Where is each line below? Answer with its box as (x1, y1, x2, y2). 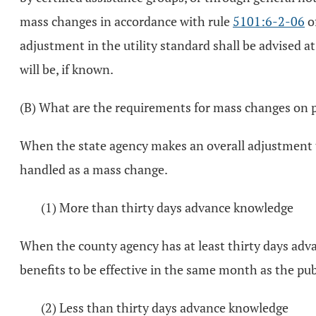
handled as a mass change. (20, 161, 168, 178)
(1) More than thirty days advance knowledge (41, 199, 293, 216)
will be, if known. (20, 61, 114, 78)
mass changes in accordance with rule (20, 13, 233, 30)
